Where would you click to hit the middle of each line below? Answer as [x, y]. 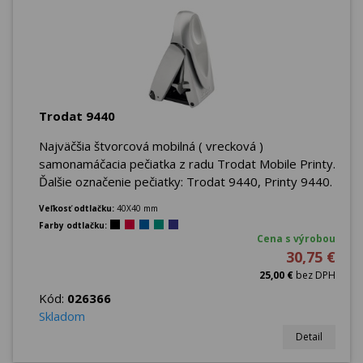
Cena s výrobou [296, 238]
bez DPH [314, 275]
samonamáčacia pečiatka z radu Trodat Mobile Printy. [187, 163]
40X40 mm [137, 208]
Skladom [62, 316]
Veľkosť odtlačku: [78, 208]
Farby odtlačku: [73, 225]
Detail [309, 336]
